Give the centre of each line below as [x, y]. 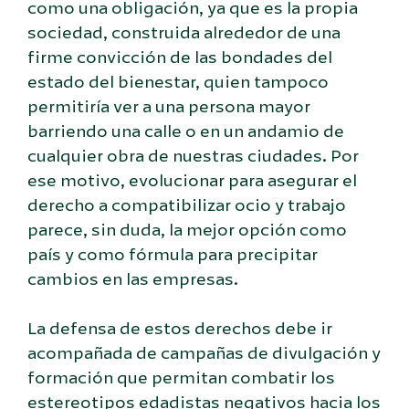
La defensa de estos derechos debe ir [180, 328]
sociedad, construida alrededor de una [184, 32]
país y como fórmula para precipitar [173, 254]
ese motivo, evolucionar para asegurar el [192, 180]
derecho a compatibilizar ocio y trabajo [187, 205]
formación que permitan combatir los [181, 378]
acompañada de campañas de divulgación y [204, 353]
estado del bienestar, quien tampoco [178, 82]
